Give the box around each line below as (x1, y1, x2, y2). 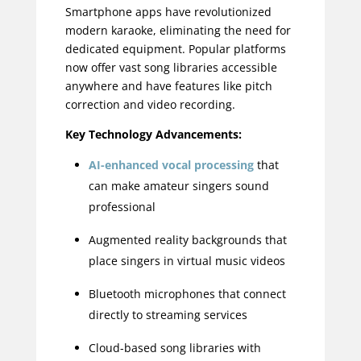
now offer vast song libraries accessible (64, 60, 277, 76)
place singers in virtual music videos (88, 253, 285, 269)
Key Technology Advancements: (64, 127, 242, 143)
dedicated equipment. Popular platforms (64, 41, 286, 57)
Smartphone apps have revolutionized (64, 4, 272, 20)
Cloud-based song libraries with (88, 340, 261, 356)
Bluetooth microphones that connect (88, 286, 286, 302)
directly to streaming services (88, 307, 247, 323)
